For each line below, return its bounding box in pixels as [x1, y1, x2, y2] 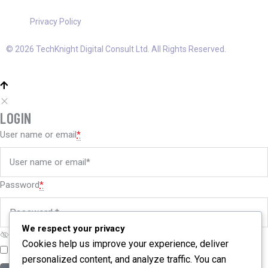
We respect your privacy [22, 223, 125, 234]
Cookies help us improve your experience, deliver [22, 237, 229, 249]
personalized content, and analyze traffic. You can [22, 253, 226, 265]
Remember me [8, 245, 68, 257]
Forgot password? [71, 245, 143, 257]
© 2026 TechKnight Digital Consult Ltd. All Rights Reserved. [6, 44, 226, 54]
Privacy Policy [30, 17, 81, 27]
